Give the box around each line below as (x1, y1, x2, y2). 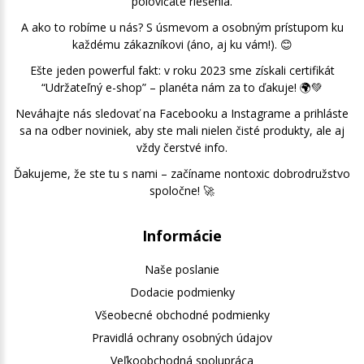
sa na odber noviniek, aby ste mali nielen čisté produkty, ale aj (19, 122, 344, 138)
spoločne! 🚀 (149, 182, 214, 198)
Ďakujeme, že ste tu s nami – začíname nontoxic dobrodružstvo (14, 165, 350, 181)
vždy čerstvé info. (136, 139, 227, 155)
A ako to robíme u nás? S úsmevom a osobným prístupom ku (20, 19, 344, 35)
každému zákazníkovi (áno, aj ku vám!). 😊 (71, 36, 292, 52)
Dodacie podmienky (129, 284, 235, 300)
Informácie (142, 225, 222, 245)
